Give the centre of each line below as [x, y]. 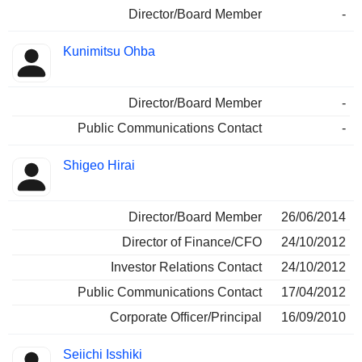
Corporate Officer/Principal [186, 318]
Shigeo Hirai [99, 166]
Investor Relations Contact [186, 267]
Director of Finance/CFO [192, 242]
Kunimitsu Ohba [109, 52]
